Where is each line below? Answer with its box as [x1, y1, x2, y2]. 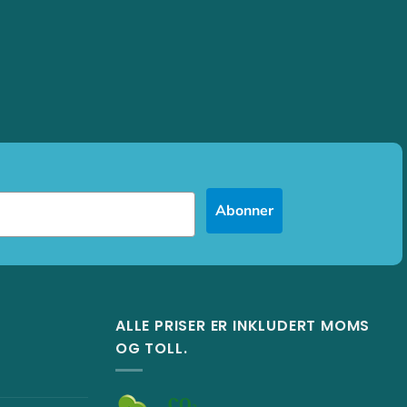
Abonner [214, 200, 273, 221]
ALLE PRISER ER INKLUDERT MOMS [115, 314, 371, 336]
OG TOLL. [115, 337, 188, 359]
